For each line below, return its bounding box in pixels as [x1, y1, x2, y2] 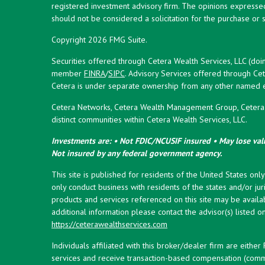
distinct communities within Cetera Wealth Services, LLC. [51, 114, 247, 125]
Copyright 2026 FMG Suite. [51, 34, 147, 45]
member [51, 67, 84, 79]
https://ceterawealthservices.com [51, 218, 167, 230]
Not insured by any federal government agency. [51, 147, 222, 159]
